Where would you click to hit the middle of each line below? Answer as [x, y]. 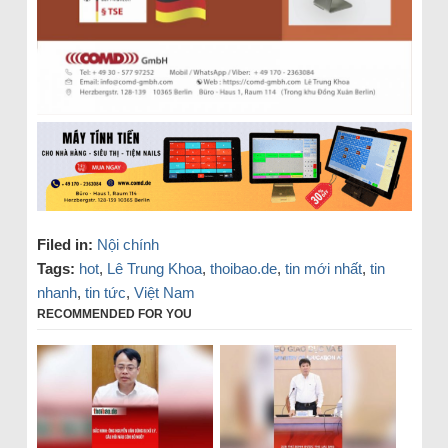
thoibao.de [243, 268]
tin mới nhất [323, 268]
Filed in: [64, 244]
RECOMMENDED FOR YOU [114, 313]
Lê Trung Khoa [154, 268]
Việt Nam [164, 292]
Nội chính [127, 244]
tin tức [105, 292]
